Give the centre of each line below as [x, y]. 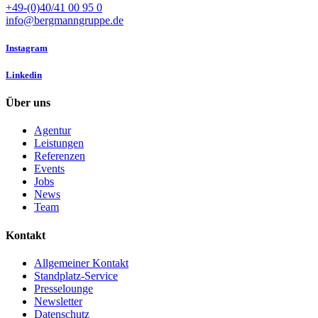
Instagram [27, 48]
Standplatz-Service [76, 276]
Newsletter [58, 302]
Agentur [53, 131]
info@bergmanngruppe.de [65, 20]
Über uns [28, 103]
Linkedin [24, 75]
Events [49, 169]
